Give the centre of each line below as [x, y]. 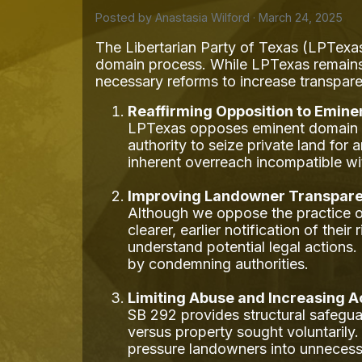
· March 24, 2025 [296, 18]
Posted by [125, 18]
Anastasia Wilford [202, 18]
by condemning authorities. [218, 264]
